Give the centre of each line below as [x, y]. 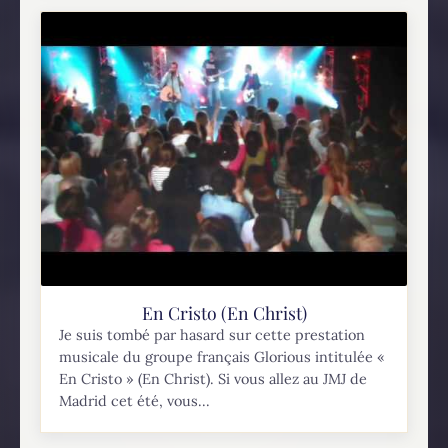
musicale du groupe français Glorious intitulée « [222, 357]
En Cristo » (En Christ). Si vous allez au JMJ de [213, 379]
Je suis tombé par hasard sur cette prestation [212, 335]
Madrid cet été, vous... [135, 401]
